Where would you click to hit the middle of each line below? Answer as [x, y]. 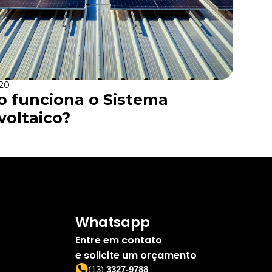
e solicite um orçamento [136, 255]
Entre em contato [119, 240]
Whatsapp [113, 222]
